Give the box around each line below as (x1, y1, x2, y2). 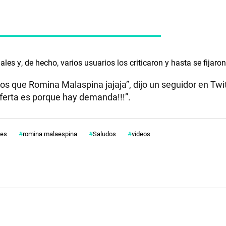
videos (132, 129, 150, 138)
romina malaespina (23, 129, 77, 138)
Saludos (93, 129, 116, 138)
